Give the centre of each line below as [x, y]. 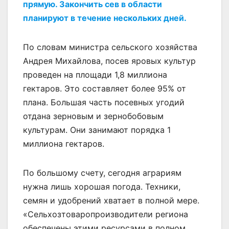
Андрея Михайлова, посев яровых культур [109, 61]
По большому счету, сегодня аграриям [102, 173]
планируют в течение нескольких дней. [105, 18]
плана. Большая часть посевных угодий [104, 102]
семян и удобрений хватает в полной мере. [111, 200]
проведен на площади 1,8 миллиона [95, 74]
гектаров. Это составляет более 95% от [105, 88]
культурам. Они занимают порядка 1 [97, 130]
